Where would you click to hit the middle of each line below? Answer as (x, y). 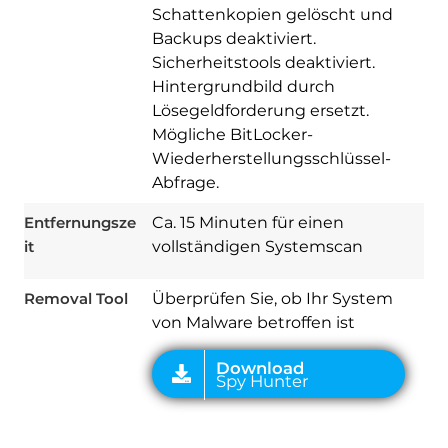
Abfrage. (185, 183)
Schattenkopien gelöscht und (272, 15)
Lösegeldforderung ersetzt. (260, 111)
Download (236, 130)
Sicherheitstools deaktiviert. (263, 63)
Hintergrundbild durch (243, 87)
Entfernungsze (79, 223)
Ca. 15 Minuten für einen (247, 223)
